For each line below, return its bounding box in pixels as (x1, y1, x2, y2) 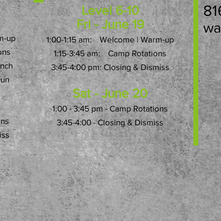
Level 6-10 (81, 3, 139, 17)
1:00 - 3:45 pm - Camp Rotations (52, 104, 168, 113)
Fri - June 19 (76, 17, 144, 31)
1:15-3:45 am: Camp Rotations (54, 48, 166, 58)
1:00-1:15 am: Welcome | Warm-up (46, 35, 174, 44)
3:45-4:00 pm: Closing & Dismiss (51, 62, 169, 72)
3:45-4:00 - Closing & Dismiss (57, 117, 163, 127)
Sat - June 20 (73, 86, 147, 100)
